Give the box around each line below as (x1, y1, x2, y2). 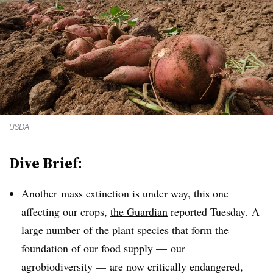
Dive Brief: (9, 153, 82, 173)
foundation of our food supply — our (21, 241, 185, 255)
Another (21, 186, 57, 200)
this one (194, 186, 229, 200)
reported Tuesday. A (168, 204, 260, 219)
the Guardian (110, 204, 168, 219)
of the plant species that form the (80, 222, 229, 237)
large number (21, 222, 80, 237)
